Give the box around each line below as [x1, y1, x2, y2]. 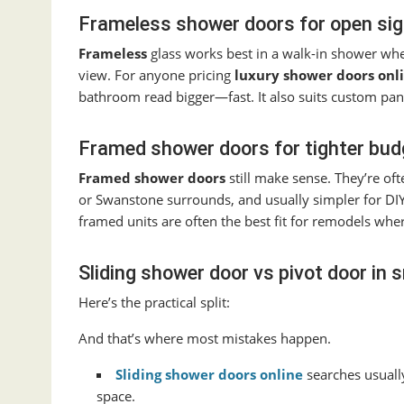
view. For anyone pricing [78, 66, 234, 85]
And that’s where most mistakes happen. [78, 329, 331, 348]
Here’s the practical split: [78, 293, 230, 312]
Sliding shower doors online [115, 365, 303, 384]
